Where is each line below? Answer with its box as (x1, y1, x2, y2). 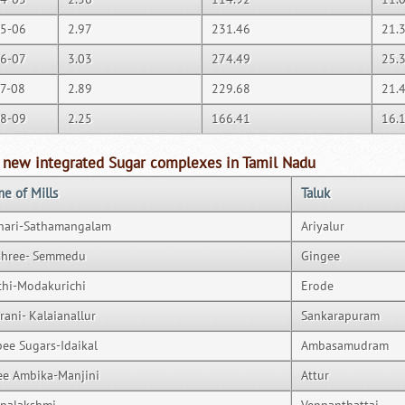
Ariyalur (301, 219, 344, 234)
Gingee (301, 249, 340, 264)
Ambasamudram (301, 338, 389, 353)
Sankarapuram (301, 308, 380, 324)
